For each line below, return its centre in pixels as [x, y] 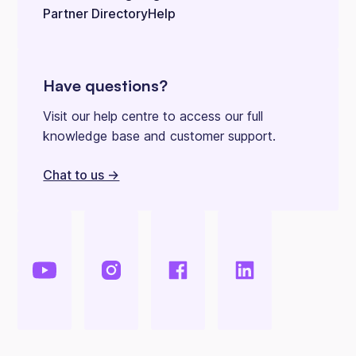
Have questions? [106, 86]
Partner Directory [96, 14]
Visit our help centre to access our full [153, 116]
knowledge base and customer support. [160, 136]
